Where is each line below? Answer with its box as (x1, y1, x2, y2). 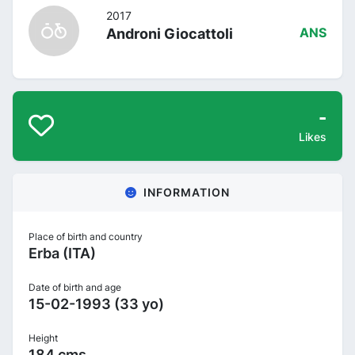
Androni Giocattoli (106, 25, 233, 42)
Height (29, 331, 58, 344)
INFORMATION (143, 185, 230, 199)
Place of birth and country (29, 230, 143, 242)
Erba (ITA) (29, 244, 96, 261)
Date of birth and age (29, 281, 121, 293)
